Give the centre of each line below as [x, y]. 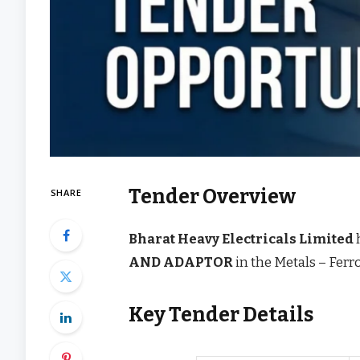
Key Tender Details [221, 315]
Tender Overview [213, 196]
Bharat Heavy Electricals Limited [241, 238]
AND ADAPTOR [181, 262]
